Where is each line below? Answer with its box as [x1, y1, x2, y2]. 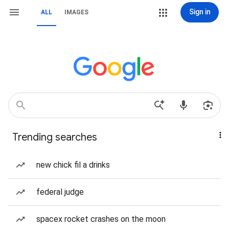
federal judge [36, 187, 84, 197]
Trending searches [12, 131, 97, 144]
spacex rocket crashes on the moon [36, 214, 166, 224]
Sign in [189, 8, 211, 16]
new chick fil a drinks [36, 160, 110, 170]
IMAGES [64, 9, 88, 16]
